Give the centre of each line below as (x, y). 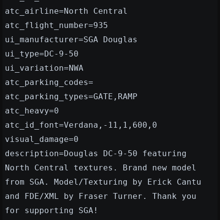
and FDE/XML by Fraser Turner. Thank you (101, 196)
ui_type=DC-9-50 (42, 54)
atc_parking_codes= (49, 82)
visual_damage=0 (42, 139)
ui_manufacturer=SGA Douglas (71, 39)
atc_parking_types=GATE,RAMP (71, 96)
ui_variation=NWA (44, 68)
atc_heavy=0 (32, 110)
